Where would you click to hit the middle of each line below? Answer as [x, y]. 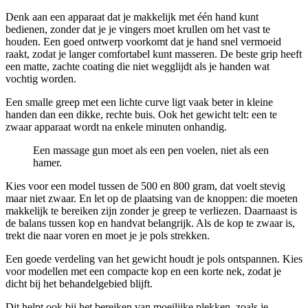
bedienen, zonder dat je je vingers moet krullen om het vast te [138, 29]
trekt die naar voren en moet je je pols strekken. [108, 235]
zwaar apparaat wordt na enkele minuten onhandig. [116, 126]
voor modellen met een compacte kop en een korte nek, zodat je [143, 271]
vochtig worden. [41, 78]
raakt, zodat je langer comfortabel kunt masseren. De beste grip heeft [154, 54]
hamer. [47, 162]
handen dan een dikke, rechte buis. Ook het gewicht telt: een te [141, 114]
